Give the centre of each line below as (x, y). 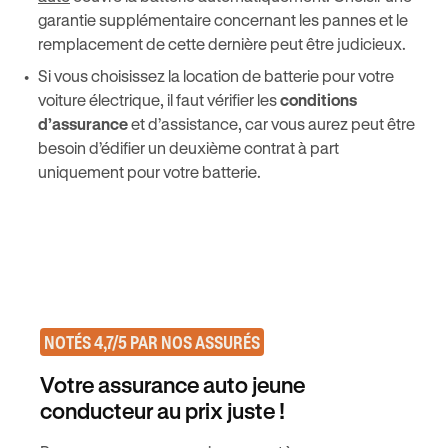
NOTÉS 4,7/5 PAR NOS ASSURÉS (152, 342)
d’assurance (83, 123)
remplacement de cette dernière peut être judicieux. (222, 43)
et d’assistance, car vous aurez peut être (271, 123)
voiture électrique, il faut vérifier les (159, 99)
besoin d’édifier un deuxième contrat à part (188, 147)
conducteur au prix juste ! (162, 410)
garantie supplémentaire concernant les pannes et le (223, 19)
